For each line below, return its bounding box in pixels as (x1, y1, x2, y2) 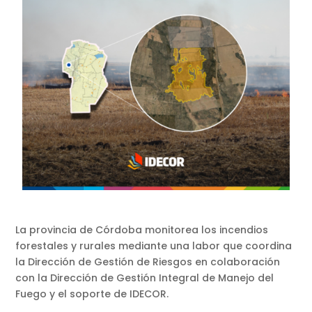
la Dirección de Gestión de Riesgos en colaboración (15, 255, 281, 270)
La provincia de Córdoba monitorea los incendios (15, 223, 269, 237)
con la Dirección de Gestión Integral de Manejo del (15, 271, 274, 286)
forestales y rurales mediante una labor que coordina (15, 239, 292, 253)
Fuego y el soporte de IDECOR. (15, 287, 172, 302)
